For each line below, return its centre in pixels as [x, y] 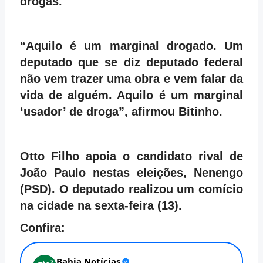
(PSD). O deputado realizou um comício [131, 189]
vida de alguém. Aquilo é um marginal [131, 95]
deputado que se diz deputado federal [131, 62]
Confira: [42, 228]
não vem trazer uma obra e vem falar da [131, 79]
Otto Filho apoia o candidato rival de [131, 156]
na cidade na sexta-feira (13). [101, 205]
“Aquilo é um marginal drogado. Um [131, 46]
